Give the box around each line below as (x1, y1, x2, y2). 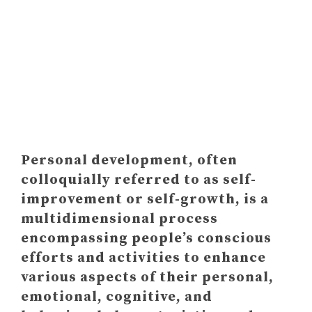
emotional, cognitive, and (21, 288, 212, 306)
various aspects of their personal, (21, 269, 274, 286)
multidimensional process (21, 210, 218, 228)
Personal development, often (21, 152, 237, 169)
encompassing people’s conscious (21, 230, 272, 247)
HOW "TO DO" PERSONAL (77, 10, 252, 28)
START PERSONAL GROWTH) (77, 49, 279, 67)
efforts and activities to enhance (21, 249, 266, 267)
